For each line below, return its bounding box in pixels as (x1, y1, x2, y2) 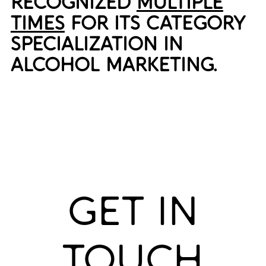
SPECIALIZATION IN (10, 33, 183, 55)
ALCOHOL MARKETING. (10, 54, 217, 76)
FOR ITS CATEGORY (64, 12, 245, 34)
